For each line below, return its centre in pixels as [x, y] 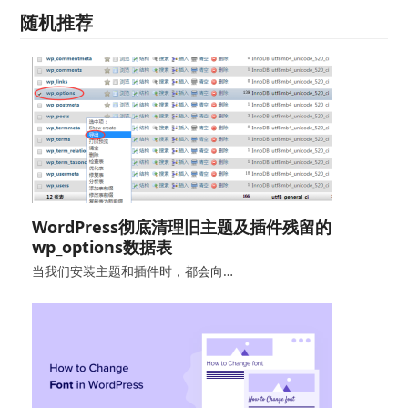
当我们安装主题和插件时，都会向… [132, 270]
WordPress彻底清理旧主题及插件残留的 [181, 226]
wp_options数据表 [102, 246]
